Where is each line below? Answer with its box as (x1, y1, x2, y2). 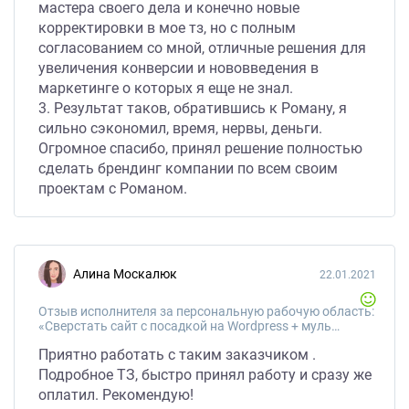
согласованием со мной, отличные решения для (38, 39, 366, 57)
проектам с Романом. (38, 180, 187, 197)
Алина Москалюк (81, 267, 177, 281)
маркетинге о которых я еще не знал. (38, 79, 293, 97)
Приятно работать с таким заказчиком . (38, 346, 316, 363)
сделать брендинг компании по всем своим (38, 160, 338, 177)
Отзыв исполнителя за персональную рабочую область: (38, 304, 374, 319)
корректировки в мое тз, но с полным (38, 19, 296, 37)
